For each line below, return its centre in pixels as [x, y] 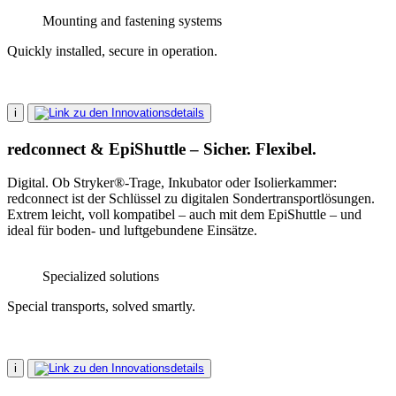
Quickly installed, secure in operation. [112, 51]
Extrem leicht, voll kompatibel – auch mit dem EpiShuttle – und [184, 215]
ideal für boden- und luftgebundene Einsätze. [132, 231]
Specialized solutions [101, 277]
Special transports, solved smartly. [101, 307]
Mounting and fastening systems [132, 21]
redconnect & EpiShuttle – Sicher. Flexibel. [162, 148]
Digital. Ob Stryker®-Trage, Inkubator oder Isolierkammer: [172, 183]
